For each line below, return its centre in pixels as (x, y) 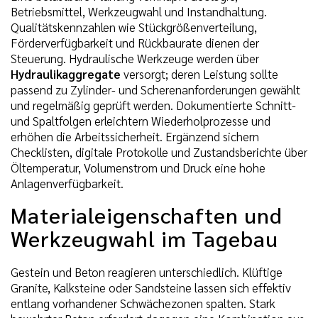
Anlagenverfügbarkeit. (67, 183)
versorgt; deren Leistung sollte (199, 74)
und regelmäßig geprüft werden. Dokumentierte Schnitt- (153, 105)
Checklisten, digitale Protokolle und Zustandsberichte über (159, 152)
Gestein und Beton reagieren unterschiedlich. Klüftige (147, 272)
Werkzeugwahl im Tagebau (144, 238)
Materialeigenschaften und (147, 215)
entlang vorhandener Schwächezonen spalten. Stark (143, 303)
